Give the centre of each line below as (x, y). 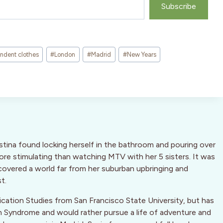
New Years (141, 54)
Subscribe (179, 6)
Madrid (101, 54)
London (65, 54)
